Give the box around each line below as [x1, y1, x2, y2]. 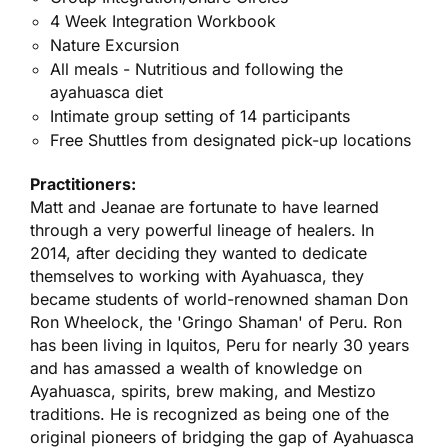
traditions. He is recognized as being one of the [30, 404, 389, 425]
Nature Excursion [50, 35, 180, 56]
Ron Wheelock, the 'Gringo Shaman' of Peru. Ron [30, 312, 402, 333]
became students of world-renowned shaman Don [30, 289, 408, 310]
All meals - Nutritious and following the [50, 59, 344, 80]
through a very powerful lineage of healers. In [30, 220, 374, 241]
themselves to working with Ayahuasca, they [30, 266, 364, 287]
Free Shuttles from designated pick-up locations [50, 130, 412, 151]
